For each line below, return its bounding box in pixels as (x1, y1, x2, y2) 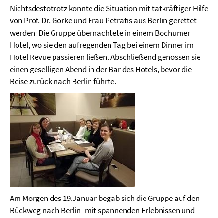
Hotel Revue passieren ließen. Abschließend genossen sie (10, 51, 200, 62)
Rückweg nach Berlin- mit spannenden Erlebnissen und (10, 204, 195, 216)
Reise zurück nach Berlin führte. (10, 75, 116, 87)
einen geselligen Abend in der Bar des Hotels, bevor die (10, 63, 192, 74)
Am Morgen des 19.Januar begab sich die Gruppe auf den (10, 192, 200, 203)
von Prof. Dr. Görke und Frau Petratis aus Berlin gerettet (10, 15, 197, 26)
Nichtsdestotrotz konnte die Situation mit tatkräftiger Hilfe (10, 2, 208, 14)
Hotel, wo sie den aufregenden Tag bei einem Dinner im (10, 39, 194, 50)
